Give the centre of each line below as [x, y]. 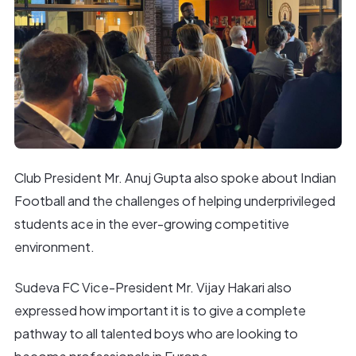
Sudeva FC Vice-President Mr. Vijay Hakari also [153, 287]
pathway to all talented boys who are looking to [156, 333]
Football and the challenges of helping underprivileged [174, 200]
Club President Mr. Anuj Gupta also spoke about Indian [175, 177]
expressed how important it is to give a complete [160, 310]
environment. [54, 246]
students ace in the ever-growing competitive [151, 223]
